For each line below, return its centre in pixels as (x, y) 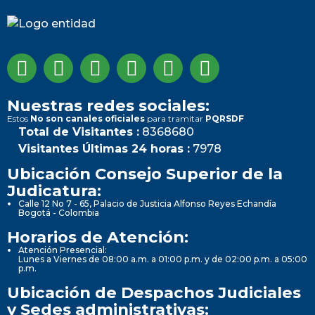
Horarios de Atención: (98, 237)
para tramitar (175, 118)
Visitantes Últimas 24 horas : (104, 148)
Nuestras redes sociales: (108, 105)
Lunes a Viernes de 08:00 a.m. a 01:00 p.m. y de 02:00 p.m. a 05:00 (163, 259)
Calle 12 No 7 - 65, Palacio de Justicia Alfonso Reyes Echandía (147, 203)
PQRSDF (225, 118)
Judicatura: (54, 190)
